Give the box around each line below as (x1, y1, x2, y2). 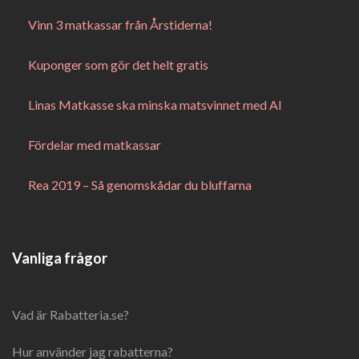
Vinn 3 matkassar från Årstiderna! (28, 17, 212, 32)
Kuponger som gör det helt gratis (28, 57, 208, 72)
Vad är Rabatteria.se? (12, 307, 129, 322)
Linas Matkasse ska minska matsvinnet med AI (28, 97, 282, 112)
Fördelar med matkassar (28, 137, 161, 152)
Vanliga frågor (12, 249, 107, 267)
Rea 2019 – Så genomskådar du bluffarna (28, 177, 252, 192)
